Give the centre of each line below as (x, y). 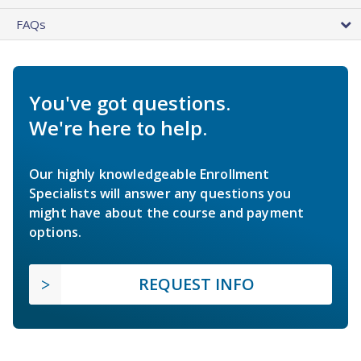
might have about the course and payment (167, 213)
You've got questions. (130, 103)
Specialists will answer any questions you (160, 194)
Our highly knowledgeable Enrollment (149, 174)
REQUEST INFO (197, 284)
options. (56, 232)
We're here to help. (118, 128)
